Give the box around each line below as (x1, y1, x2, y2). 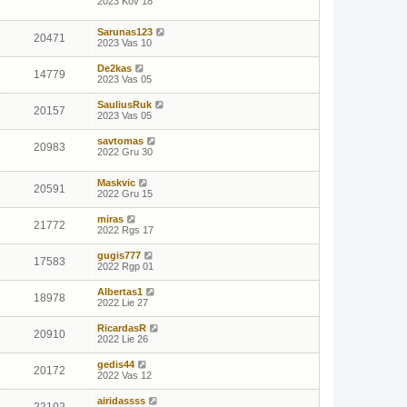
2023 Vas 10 (97, 36, 152, 48)
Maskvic (97, 176, 135, 188)
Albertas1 (97, 285, 143, 297)
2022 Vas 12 (97, 369, 152, 381)
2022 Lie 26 (97, 333, 148, 344)
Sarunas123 (97, 25, 153, 37)
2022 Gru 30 (97, 145, 153, 157)
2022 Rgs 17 (97, 223, 154, 235)
